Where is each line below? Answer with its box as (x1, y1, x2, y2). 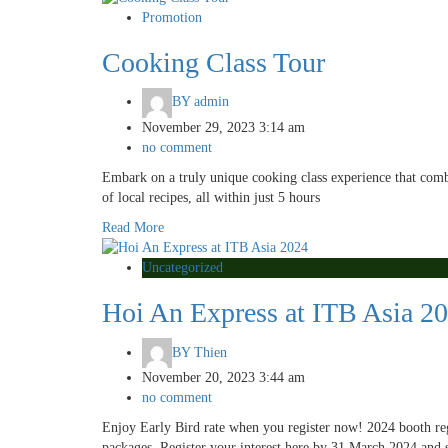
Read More (102, 219, 164, 235)
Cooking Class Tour (102, 46, 325, 78)
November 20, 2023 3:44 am (142, 370, 305, 386)
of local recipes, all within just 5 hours (102, 189, 320, 205)
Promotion (142, 9, 202, 25)
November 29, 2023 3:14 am (142, 119, 305, 135)
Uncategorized (142, 260, 223, 276)
